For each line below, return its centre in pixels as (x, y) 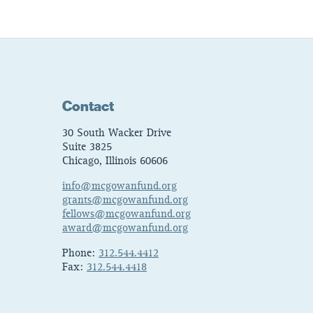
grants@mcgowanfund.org (125, 201)
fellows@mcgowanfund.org (127, 215)
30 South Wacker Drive (117, 134)
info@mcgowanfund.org (120, 187)
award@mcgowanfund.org (125, 229)
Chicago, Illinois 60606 (115, 162)
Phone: (81, 254)
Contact (88, 107)
